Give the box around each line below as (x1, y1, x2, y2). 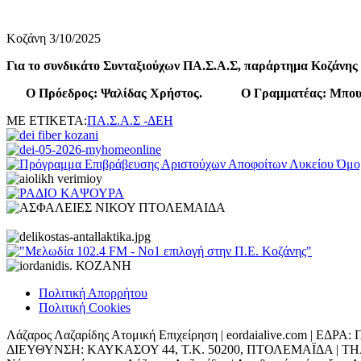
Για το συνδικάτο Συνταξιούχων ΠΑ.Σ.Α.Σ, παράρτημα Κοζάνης (6, 58, 358, 73)
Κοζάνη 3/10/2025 (6, 31, 101, 45)
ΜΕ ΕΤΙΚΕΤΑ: (6, 113, 87, 127)
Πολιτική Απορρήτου (39, 285, 147, 300)
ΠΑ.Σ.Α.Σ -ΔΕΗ (87, 113, 173, 127)
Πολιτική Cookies (39, 300, 131, 314)
